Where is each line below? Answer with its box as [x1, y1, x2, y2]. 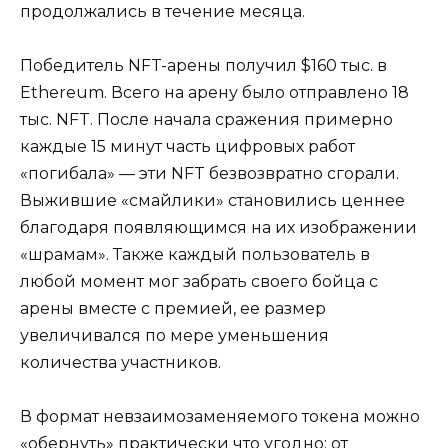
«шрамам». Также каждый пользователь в [20, 245, 370, 265]
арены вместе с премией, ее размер [20, 299, 326, 319]
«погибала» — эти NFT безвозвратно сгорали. [20, 164, 399, 184]
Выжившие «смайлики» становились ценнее [20, 191, 405, 211]
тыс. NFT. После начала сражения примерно [20, 110, 393, 130]
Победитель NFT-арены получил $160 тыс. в [20, 56, 387, 76]
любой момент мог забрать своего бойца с [20, 272, 378, 292]
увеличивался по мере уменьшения [20, 326, 329, 346]
